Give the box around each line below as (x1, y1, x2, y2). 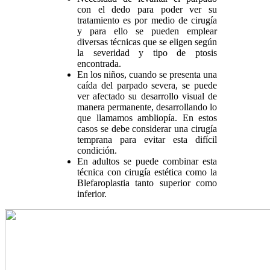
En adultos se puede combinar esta (77, 155, 218, 166)
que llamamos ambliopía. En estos (77, 112, 218, 123)
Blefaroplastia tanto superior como (77, 177, 218, 188)
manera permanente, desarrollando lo (77, 101, 218, 112)
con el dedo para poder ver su (77, 4, 218, 14)
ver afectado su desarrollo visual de (77, 90, 218, 101)
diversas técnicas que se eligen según (77, 36, 218, 47)
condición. (77, 145, 117, 155)
